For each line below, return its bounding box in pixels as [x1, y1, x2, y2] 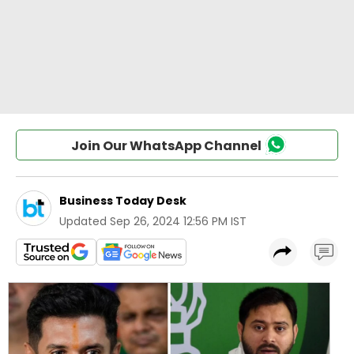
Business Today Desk [59, 193, 186, 209]
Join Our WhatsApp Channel [70, 137, 262, 155]
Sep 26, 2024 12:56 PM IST [110, 213, 247, 229]
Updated [59, 213, 107, 229]
